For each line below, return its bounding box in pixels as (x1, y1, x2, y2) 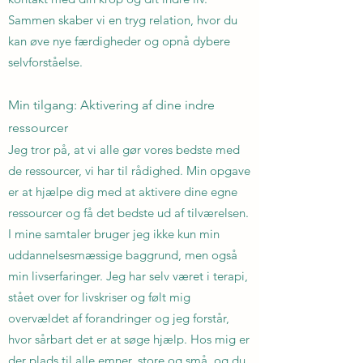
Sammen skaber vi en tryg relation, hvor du (8, 12, 237, 28)
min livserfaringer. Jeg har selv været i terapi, (8, 268, 248, 284)
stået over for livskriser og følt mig (8, 289, 190, 305)
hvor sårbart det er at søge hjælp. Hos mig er (8, 331, 250, 347)
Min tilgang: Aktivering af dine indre (8, 97, 215, 113)
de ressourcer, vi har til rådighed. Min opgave (8, 163, 250, 178)
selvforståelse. (8, 54, 83, 70)
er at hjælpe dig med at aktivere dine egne (8, 184, 237, 199)
